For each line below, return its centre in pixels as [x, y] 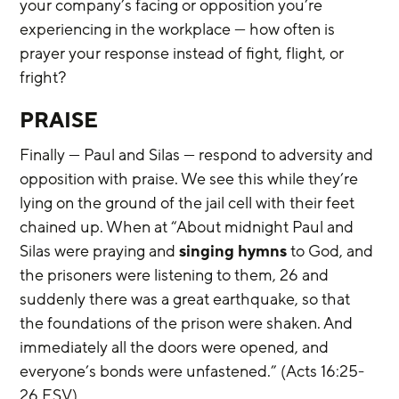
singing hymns [233, 251]
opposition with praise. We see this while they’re [191, 179]
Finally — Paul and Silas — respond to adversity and [199, 155]
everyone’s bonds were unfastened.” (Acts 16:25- [192, 371]
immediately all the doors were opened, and [176, 347]
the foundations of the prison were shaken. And [188, 323]
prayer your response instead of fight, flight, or [184, 53]
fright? [43, 77]
